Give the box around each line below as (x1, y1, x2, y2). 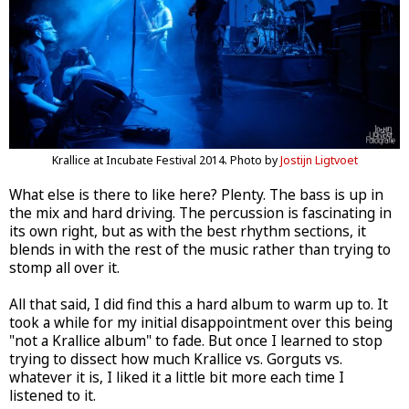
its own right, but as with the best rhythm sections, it (9, 221, 366, 241)
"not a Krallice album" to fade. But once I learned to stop (9, 330, 383, 351)
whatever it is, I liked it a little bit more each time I (9, 367, 344, 387)
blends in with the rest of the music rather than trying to (9, 239, 391, 259)
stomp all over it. (9, 257, 120, 278)
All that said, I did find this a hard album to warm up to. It (9, 294, 388, 314)
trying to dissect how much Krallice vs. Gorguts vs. (9, 349, 342, 369)
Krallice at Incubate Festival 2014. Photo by (51, 152, 280, 168)
